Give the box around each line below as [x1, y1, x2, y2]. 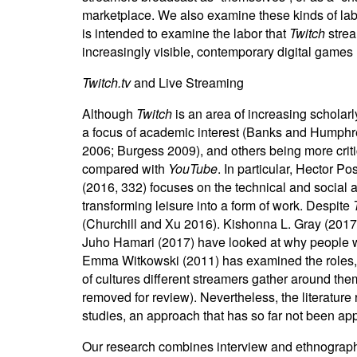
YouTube [167, 159, 218, 178]
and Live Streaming [130, 73, 244, 92]
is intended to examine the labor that [81, 24, 289, 42]
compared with [81, 159, 168, 178]
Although [81, 104, 136, 123]
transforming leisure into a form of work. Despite [81, 196, 353, 214]
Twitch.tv [81, 73, 131, 92]
